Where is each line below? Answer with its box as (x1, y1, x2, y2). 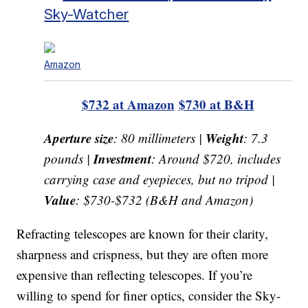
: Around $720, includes (151, 149, 281, 167)
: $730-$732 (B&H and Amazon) (76, 190, 254, 208)
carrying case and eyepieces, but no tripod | (44, 170, 276, 188)
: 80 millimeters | (113, 129, 206, 146)
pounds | (44, 149, 94, 167)
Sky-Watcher (44, 5, 129, 23)
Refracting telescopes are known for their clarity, (16, 224, 269, 242)
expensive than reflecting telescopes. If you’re (16, 265, 253, 283)
